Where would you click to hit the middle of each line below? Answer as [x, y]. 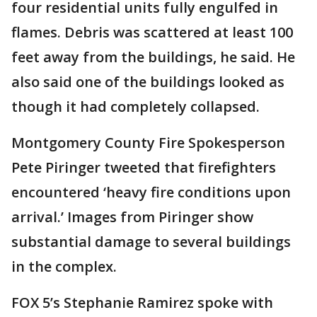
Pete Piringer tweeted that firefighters [144, 167]
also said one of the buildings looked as [148, 82]
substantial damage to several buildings [151, 242]
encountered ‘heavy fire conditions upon [151, 192]
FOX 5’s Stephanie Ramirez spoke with [142, 302]
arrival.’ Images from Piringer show [132, 217]
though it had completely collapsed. [136, 106]
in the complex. [64, 266]
